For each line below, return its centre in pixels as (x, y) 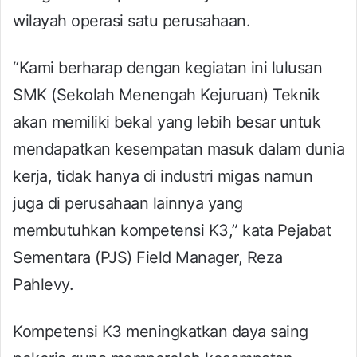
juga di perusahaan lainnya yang (128, 203)
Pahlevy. (43, 284)
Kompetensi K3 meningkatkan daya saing (161, 331)
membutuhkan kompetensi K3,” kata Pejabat (172, 230)
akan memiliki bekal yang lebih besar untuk (167, 122)
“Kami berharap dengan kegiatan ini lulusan (167, 67)
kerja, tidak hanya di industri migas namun (163, 176)
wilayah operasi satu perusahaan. (131, 20)
